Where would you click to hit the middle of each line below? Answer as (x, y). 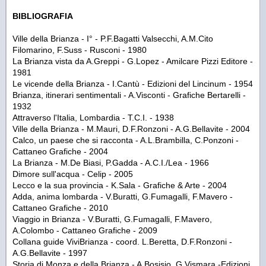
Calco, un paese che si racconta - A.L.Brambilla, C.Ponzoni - (126, 140)
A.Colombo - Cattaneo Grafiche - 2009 (85, 231)
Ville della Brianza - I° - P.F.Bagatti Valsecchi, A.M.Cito (113, 39)
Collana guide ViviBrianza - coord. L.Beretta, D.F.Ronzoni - (122, 242)
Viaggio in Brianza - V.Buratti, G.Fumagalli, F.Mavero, (112, 219)
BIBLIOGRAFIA (43, 16)
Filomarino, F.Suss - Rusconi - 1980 (80, 50)
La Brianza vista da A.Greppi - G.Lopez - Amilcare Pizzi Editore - (133, 61)
